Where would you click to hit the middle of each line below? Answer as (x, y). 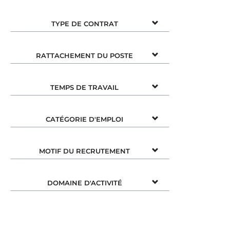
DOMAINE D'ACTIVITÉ (84, 183)
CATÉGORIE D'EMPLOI (84, 119)
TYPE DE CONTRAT (84, 23)
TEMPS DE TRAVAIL (84, 87)
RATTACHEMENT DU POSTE (84, 55)
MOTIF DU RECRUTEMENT (84, 151)
